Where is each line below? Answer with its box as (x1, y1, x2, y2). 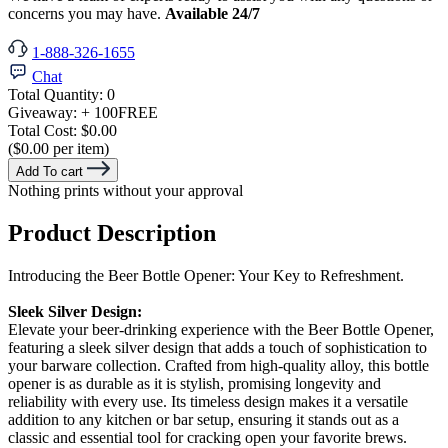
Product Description (8, 220, 216, 247)
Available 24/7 (165, 5, 260, 23)
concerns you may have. (8, 5, 165, 23)
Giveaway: (8, 104, 81, 122)
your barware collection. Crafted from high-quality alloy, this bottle (8, 357, 429, 375)
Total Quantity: (8, 86, 107, 104)
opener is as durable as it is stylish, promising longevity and (8, 375, 381, 393)
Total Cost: (8, 122, 81, 140)
